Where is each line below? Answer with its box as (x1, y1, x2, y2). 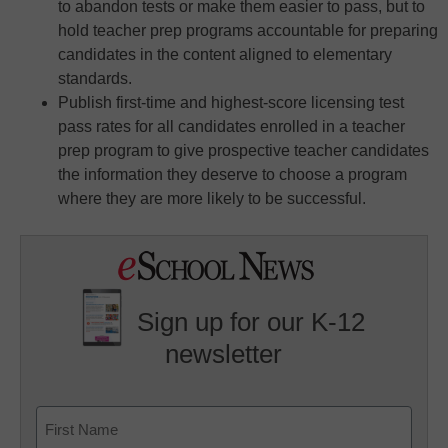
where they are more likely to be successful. (58, 190, 366, 208)
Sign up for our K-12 (137, 307, 366, 338)
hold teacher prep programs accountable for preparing (58, 22, 438, 40)
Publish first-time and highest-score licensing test (58, 94, 404, 112)
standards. (58, 70, 132, 88)
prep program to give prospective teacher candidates (58, 142, 429, 160)
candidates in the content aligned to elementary (58, 46, 392, 64)
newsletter (165, 338, 283, 369)
